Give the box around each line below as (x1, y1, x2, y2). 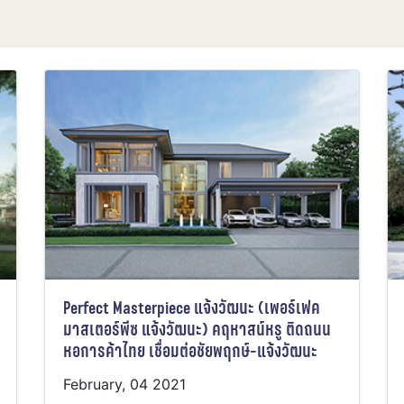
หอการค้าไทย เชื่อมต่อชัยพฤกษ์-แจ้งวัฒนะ (63, 338, 317, 365)
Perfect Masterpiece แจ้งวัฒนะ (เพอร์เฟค (63, 295, 320, 322)
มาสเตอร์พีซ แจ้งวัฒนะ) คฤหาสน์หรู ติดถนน (63, 317, 331, 344)
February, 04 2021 (63, 375, 186, 394)
